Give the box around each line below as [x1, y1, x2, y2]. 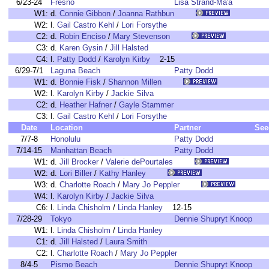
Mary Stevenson [113, 32, 170, 41]
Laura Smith [105, 237, 147, 246]
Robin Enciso [59, 32, 106, 41]
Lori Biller [59, 169, 92, 178]
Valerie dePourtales [106, 157, 173, 166]
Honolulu [50, 134, 80, 144]
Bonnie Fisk [59, 77, 101, 86]
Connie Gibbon [59, 9, 110, 18]
